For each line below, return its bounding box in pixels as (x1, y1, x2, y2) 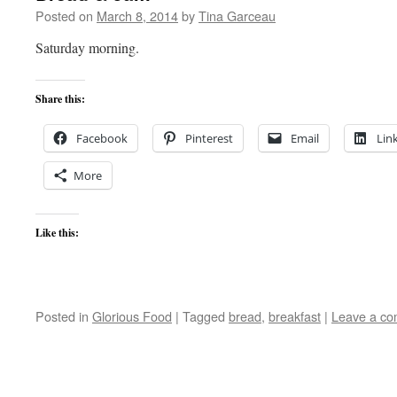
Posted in (35, 307, 89, 325)
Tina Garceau (198, 6, 276, 25)
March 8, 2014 (97, 6, 178, 25)
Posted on (35, 6, 93, 25)
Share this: (35, 91, 85, 106)
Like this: (35, 225, 79, 240)
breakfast (269, 307, 321, 325)
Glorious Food (92, 307, 172, 325)
